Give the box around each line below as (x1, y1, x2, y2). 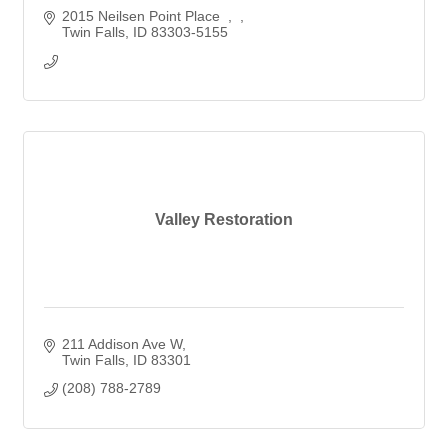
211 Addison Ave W (61, 336, 182, 352)
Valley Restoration (155, 211, 293, 228)
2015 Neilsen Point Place (61, 8, 228, 24)
